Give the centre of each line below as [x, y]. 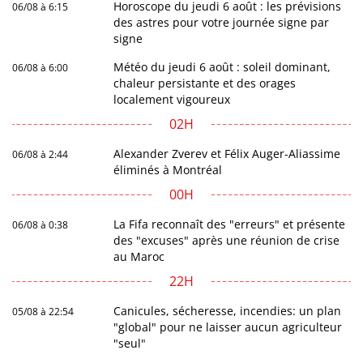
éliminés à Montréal [168, 170]
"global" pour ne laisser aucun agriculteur [228, 327]
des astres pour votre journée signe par [222, 23]
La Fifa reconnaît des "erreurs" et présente [230, 224]
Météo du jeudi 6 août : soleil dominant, [222, 67]
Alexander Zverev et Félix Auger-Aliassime [227, 154]
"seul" [130, 344]
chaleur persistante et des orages [205, 83]
